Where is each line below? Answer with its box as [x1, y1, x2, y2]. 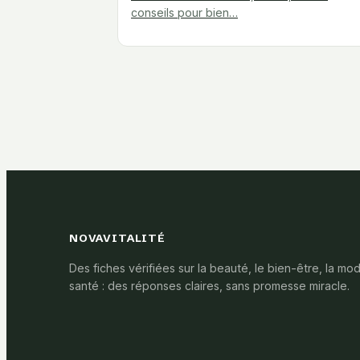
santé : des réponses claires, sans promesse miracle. [69, 279, 350, 293]
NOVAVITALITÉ [69, 231, 166, 246]
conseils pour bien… [131, 5, 238, 19]
